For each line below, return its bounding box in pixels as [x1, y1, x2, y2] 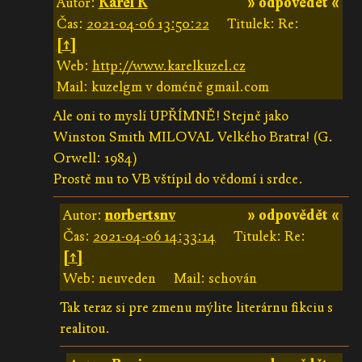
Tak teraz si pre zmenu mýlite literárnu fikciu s [59, 298, 333, 316]
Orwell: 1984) [53, 149, 137, 166]
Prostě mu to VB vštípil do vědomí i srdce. [53, 170, 303, 187]
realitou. [59, 319, 110, 337]
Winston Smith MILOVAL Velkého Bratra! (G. [53, 128, 333, 145]
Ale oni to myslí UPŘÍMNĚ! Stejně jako [53, 107, 288, 124]
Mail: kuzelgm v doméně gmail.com [56, 78, 269, 95]
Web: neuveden [62, 269, 156, 287]
